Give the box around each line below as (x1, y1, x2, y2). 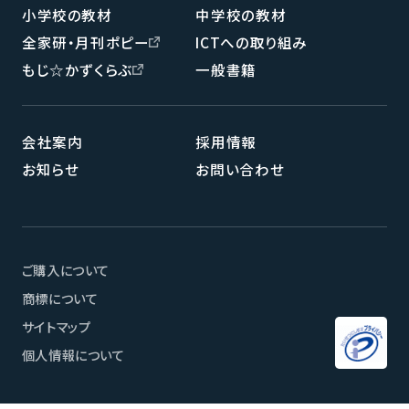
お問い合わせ (195, 159, 285, 180)
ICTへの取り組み (195, 32, 309, 53)
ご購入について (21, 259, 110, 279)
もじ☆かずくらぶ (21, 59, 132, 80)
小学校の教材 (21, 5, 112, 26)
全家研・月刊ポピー (21, 32, 150, 53)
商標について (21, 288, 99, 308)
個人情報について (21, 344, 125, 364)
